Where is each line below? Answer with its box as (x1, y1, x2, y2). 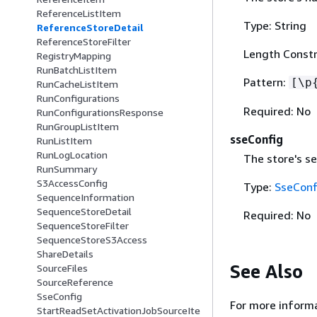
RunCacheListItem (37, 78, 118, 91)
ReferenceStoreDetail (37, 21, 144, 34)
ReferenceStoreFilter (37, 35, 131, 48)
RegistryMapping (37, 50, 111, 62)
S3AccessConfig (37, 177, 108, 190)
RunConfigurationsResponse (37, 106, 163, 119)
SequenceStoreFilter (37, 219, 129, 232)
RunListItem (37, 134, 92, 147)
